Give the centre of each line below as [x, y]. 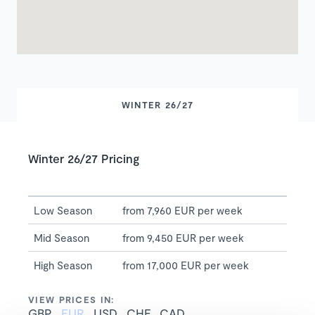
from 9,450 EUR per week [183, 238]
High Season [63, 265]
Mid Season [62, 238]
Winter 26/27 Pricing [84, 159]
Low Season [63, 211]
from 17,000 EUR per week [186, 265]
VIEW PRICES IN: [71, 300]
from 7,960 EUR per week [182, 211]
